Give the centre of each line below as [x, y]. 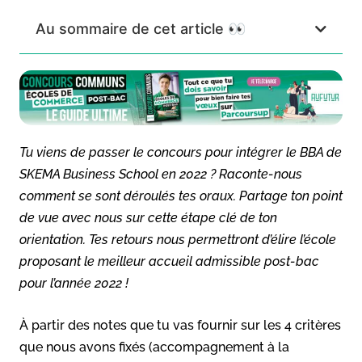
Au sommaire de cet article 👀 [141, 29]
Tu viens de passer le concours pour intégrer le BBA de [181, 152]
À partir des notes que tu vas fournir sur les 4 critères [180, 325]
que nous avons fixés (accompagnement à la [154, 347]
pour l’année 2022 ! [74, 283]
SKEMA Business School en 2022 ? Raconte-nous [161, 174]
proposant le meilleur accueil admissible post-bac [169, 261]
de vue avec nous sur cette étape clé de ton [148, 217]
